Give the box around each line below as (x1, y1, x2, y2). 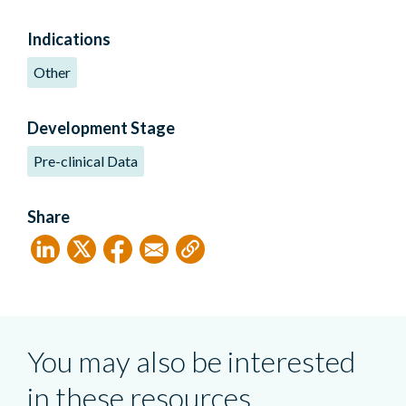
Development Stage (27, 117, 175, 138)
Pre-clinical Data (34, 151, 138, 169)
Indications (27, 28, 111, 49)
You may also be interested (27, 343, 355, 379)
